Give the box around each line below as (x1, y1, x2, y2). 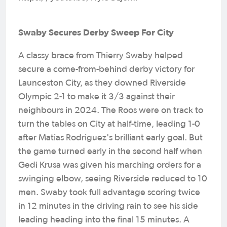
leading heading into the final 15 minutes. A (18, 215, 190, 224)
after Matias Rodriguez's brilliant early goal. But (18, 133, 203, 142)
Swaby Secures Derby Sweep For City (18, 27, 174, 37)
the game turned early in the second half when (18, 147, 202, 156)
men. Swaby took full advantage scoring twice (18, 188, 200, 197)
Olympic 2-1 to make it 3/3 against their (18, 92, 175, 101)
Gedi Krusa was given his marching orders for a (18, 161, 201, 170)
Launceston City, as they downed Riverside (18, 79, 186, 88)
